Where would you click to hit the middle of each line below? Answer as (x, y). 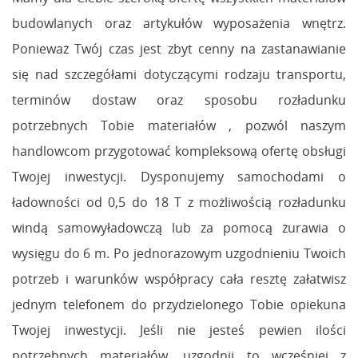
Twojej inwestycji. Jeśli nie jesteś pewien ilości (179, 330)
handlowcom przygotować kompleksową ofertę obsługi (179, 151)
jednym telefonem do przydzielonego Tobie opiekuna (179, 304)
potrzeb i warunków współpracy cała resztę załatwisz (179, 278)
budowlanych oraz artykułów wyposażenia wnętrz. (179, 23)
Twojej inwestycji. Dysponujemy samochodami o (179, 176)
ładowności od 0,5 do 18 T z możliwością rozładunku (179, 202)
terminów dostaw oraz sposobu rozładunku (179, 99)
